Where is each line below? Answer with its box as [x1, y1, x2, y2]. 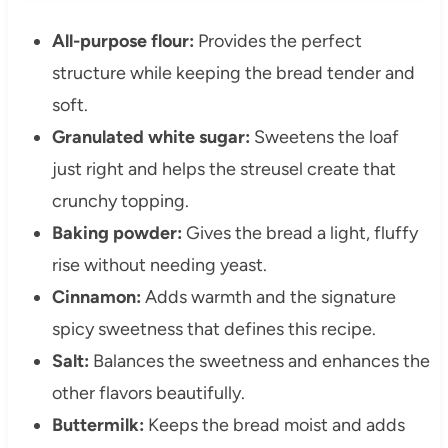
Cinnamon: [51, 285, 141, 308]
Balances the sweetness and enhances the [88, 349, 430, 372]
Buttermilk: [51, 413, 144, 436]
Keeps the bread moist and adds [143, 413, 405, 436]
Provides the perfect [193, 29, 362, 52]
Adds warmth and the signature [140, 285, 396, 308]
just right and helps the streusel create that [51, 157, 396, 180]
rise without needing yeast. [51, 253, 267, 276]
